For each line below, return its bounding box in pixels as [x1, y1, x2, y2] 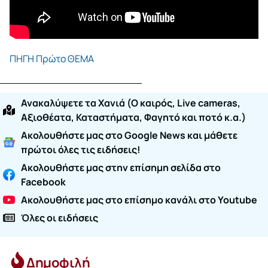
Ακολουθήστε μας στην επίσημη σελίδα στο [21, 161, 221, 175]
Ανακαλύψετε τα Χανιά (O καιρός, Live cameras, [21, 96, 240, 110]
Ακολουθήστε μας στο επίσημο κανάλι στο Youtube [21, 193, 257, 207]
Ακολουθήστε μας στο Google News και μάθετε [21, 129, 237, 142]
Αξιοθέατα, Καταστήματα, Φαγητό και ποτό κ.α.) [21, 111, 246, 124]
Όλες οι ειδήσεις [21, 211, 98, 225]
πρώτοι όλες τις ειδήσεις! [21, 143, 141, 157]
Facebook [21, 175, 66, 189]
